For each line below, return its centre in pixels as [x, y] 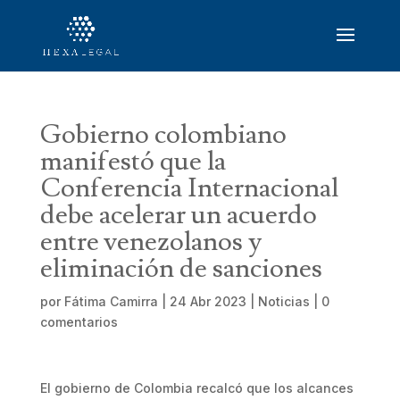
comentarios [79, 322]
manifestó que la [133, 161]
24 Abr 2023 [208, 301]
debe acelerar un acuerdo [178, 215]
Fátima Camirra [111, 301]
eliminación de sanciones [181, 268]
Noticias [283, 301]
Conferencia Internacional [189, 188]
